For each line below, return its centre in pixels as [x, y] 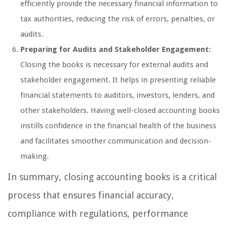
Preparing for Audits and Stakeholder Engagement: [116, 50]
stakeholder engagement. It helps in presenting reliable [118, 80]
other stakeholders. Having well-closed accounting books [120, 111]
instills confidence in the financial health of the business [118, 126]
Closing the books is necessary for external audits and [114, 65]
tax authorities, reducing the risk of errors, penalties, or [118, 19]
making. [35, 156]
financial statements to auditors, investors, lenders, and [118, 95]
